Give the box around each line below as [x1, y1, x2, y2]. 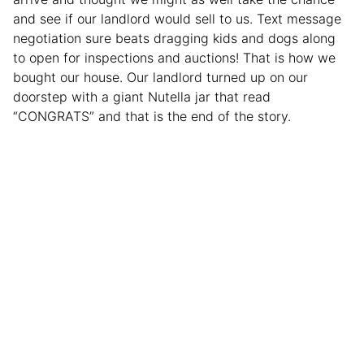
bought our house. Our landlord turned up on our [13, 69, 308, 86]
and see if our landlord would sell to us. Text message [13, 11, 341, 28]
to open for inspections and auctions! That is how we [13, 50, 336, 67]
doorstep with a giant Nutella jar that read [13, 89, 271, 106]
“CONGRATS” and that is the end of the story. [13, 108, 291, 125]
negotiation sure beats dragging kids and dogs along [13, 30, 336, 47]
